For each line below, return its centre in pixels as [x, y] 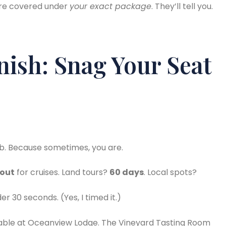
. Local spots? [170, 173]
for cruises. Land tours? [62, 173]
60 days [127, 173]
